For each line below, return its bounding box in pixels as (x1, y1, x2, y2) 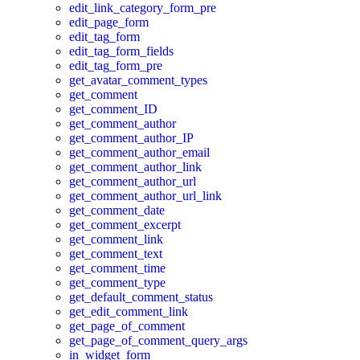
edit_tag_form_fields (69, 43, 174, 58)
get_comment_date (69, 202, 165, 217)
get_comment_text (69, 246, 162, 260)
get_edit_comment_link (69, 304, 188, 318)
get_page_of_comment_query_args (69, 333, 247, 347)
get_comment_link (69, 231, 163, 246)
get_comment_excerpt (69, 217, 181, 231)
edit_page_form (69, 14, 149, 29)
